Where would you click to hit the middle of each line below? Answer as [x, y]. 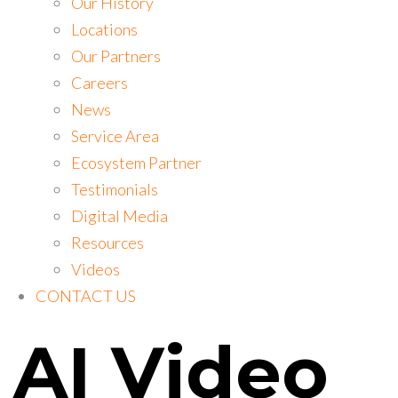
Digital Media [119, 215]
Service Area [115, 135]
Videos [96, 269]
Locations [104, 29]
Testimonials [115, 189]
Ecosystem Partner [136, 162]
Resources [107, 242]
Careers [99, 82]
